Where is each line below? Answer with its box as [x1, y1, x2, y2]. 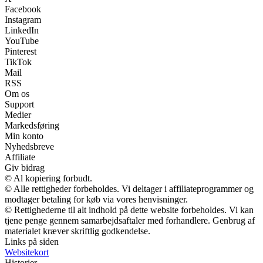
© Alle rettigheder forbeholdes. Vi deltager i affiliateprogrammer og [5, 184, 254, 194]
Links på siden [5, 237, 59, 247]
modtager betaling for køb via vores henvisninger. [5, 194, 188, 205]
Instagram [5, 15, 41, 25]
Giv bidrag [5, 163, 45, 173]
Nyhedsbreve [5, 141, 54, 152]
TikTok [5, 57, 32, 68]
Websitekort [5, 247, 49, 258]
